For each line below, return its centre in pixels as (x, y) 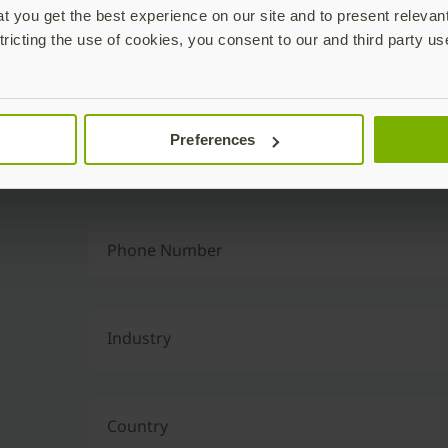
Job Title (137, 162)
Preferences (213, 140)
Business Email (163, 74)
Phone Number (165, 250)
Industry (139, 338)
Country (138, 426)
